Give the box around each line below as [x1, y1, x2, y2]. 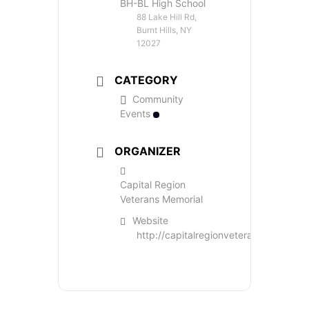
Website [132, 214, 168, 226]
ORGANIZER [114, 143, 181, 158]
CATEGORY [114, 72, 178, 87]
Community [132, 92, 183, 105]
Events [120, 107, 150, 119]
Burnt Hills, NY [137, 24, 192, 35]
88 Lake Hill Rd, [137, 11, 197, 22]
